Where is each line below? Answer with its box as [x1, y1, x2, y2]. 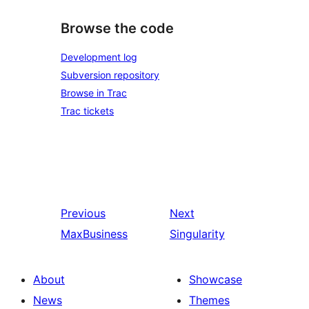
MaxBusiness [61, 227, 128, 241]
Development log [61, 51, 137, 63]
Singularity [169, 227, 225, 241]
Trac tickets [61, 105, 114, 117]
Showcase [189, 272, 242, 286]
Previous [61, 206, 106, 220]
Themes [189, 293, 230, 307]
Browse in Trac [61, 87, 127, 99]
